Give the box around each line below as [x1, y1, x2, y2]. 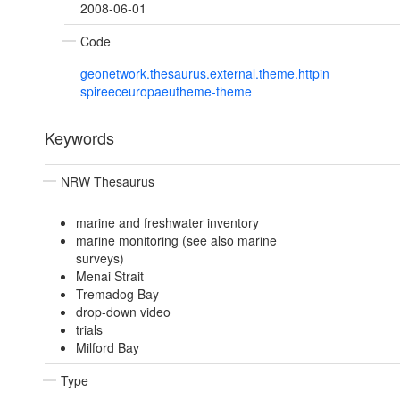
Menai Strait [75, 267, 144, 286]
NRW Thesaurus [61, 172, 154, 191]
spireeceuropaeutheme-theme [80, 82, 252, 101]
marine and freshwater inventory [75, 213, 259, 232]
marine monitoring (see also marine [75, 231, 277, 250]
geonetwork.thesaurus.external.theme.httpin [80, 64, 329, 83]
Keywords [45, 126, 114, 150]
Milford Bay [75, 338, 139, 357]
